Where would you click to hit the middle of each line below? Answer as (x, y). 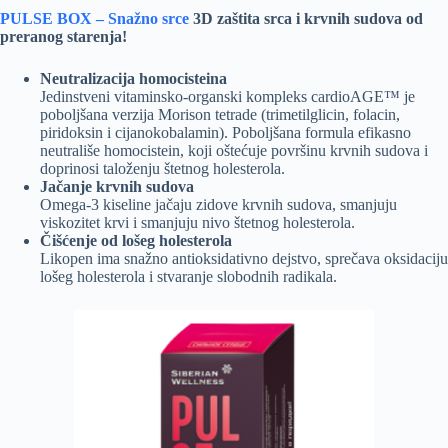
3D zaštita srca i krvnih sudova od (306, 18)
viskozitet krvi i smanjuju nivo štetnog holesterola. (197, 222)
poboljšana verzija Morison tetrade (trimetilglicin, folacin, (220, 114)
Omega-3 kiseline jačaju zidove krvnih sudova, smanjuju (218, 204)
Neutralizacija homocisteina (133, 78)
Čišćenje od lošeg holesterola (136, 240)
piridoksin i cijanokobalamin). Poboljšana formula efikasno (225, 132)
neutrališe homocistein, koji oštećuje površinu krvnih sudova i (234, 150)
